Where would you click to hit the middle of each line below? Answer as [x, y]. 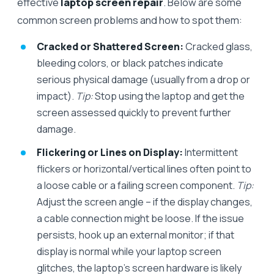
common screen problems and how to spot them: [130, 20]
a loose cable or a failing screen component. [137, 185]
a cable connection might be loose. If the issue [140, 218]
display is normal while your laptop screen [129, 251]
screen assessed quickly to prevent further [134, 112]
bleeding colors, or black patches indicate [130, 63]
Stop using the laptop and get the [169, 96]
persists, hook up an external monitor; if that [135, 235]
